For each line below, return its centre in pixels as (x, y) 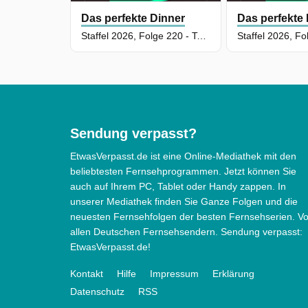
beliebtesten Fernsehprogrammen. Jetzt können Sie (183, 172)
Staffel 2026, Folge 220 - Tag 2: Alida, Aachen (201, 36)
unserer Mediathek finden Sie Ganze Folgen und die (184, 202)
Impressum (174, 274)
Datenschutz (97, 292)
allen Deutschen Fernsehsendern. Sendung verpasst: (186, 232)
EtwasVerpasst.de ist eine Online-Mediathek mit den (183, 156)
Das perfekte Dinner (133, 19)
